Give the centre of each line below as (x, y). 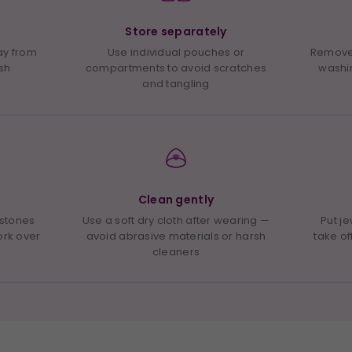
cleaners (176, 251)
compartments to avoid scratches (176, 68)
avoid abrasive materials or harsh (176, 236)
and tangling (176, 84)
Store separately (176, 32)
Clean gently (176, 199)
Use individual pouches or (176, 53)
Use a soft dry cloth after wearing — (176, 220)
